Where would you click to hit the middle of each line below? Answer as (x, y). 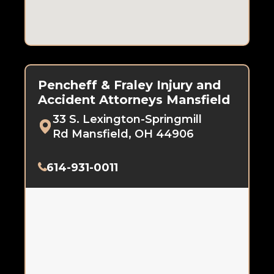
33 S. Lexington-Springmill (127, 120)
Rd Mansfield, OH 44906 (123, 134)
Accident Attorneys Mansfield (134, 100)
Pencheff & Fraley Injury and (129, 85)
